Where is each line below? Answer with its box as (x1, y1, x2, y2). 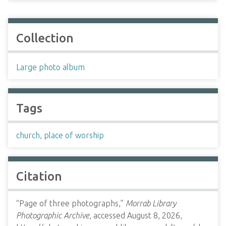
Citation (16, 169, 62, 183)
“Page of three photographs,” (16, 199, 126, 208)
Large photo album (16, 63, 85, 72)
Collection (16, 31, 74, 45)
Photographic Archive (16, 211, 89, 220)
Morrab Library (126, 199, 176, 208)
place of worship (44, 131, 104, 140)
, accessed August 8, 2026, (89, 211, 182, 220)
